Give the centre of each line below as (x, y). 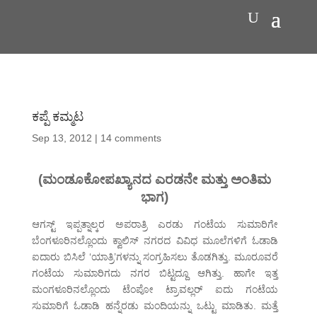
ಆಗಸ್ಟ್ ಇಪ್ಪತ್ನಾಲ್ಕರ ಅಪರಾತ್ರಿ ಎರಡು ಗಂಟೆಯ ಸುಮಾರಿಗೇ (155, 225)
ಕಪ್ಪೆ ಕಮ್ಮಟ (57, 117)
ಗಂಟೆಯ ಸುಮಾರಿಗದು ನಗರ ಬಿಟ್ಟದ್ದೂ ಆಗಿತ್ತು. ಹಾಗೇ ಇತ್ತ (155, 273)
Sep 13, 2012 (62, 138)
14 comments (131, 138)
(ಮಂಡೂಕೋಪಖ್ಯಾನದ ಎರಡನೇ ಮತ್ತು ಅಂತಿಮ (155, 180)
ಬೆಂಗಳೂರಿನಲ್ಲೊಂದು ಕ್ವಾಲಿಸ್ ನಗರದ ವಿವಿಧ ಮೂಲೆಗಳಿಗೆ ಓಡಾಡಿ (155, 241)
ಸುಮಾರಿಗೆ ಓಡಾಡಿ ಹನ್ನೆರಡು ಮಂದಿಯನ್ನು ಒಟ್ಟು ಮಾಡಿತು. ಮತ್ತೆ (155, 306)
